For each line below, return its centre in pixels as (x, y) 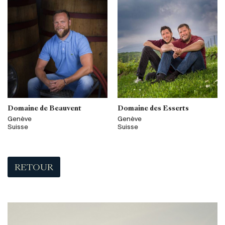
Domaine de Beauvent (44, 108)
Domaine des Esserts (153, 108)
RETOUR (34, 168)
